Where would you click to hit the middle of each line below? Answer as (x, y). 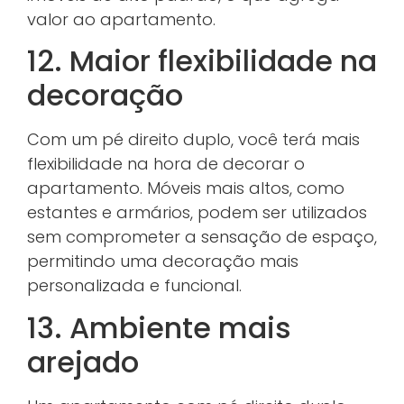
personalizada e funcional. (134, 286)
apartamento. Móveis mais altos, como (186, 188)
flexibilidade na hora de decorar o (166, 164)
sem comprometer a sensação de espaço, (202, 237)
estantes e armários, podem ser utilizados (197, 213)
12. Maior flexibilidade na (202, 61)
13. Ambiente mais (159, 327)
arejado (83, 362)
